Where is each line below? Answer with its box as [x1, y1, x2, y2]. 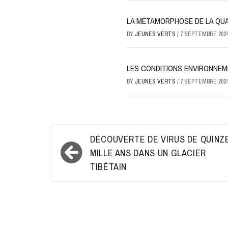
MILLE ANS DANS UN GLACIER [90, 147, 206, 160]
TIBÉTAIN [90, 160, 127, 174]
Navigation [57, 127, 119, 148]
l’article [57, 161, 97, 182]
